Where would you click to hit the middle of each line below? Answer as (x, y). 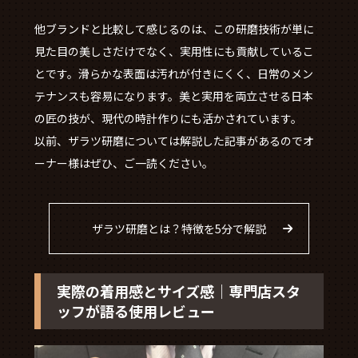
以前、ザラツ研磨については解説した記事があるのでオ (174, 141)
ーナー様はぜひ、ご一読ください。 (123, 163)
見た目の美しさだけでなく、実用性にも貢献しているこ (174, 52)
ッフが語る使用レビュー (135, 311)
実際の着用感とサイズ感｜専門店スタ (178, 291)
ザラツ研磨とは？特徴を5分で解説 (179, 229)
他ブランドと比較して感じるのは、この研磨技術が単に (174, 29)
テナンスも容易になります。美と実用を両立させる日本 (173, 96)
